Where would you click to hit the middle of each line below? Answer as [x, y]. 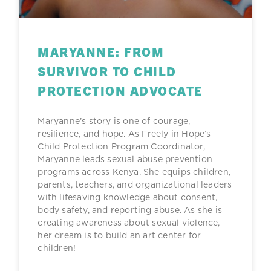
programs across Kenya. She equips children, [134, 172]
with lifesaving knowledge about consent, [128, 198]
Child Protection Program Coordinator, [121, 147]
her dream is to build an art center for [119, 236]
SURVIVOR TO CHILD [107, 71]
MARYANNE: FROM [101, 52]
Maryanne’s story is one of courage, [114, 121]
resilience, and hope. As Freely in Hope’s [124, 134]
